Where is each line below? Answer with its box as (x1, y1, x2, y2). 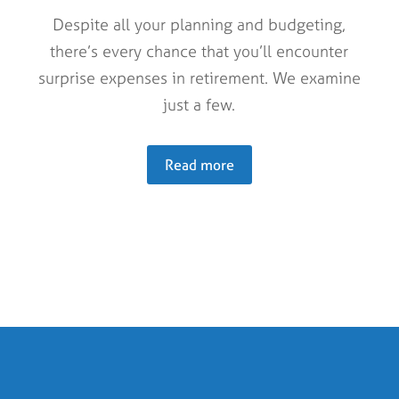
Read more (164, 154, 234, 175)
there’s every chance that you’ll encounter (50, 39, 348, 62)
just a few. (163, 93, 235, 116)
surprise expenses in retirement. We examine (37, 66, 361, 89)
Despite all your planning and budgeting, (53, 12, 346, 36)
